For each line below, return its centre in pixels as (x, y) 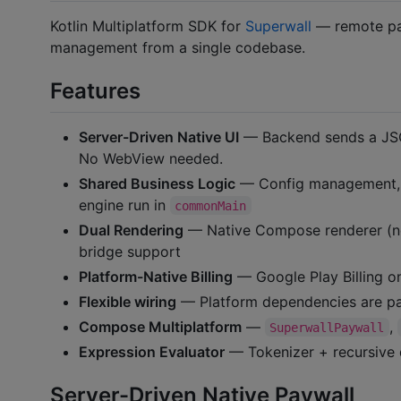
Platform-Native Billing (156, 276)
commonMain (211, 205)
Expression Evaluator (152, 351)
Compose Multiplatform (160, 326)
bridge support (130, 251)
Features (95, 91)
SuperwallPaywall (327, 327)
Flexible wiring (128, 301)
